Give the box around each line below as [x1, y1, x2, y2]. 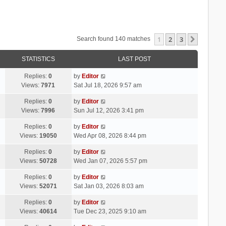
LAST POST [118, 55, 151, 63]
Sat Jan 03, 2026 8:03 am [73, 182, 144, 190]
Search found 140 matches [77, 35, 152, 42]
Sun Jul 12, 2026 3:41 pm [73, 106, 144, 114]
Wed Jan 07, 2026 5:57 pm [73, 157, 147, 164]
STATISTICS [21, 55, 55, 63]
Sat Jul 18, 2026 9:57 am [73, 81, 142, 89]
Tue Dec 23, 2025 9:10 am [73, 207, 146, 215]
